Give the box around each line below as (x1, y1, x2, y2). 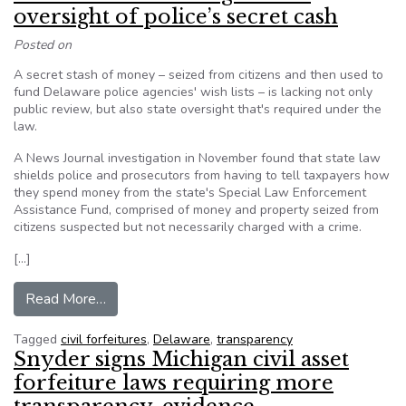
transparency (217, 331, 293, 348)
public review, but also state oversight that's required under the (14, 101, 382, 118)
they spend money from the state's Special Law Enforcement (14, 184, 366, 201)
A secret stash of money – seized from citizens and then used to (14, 66, 383, 83)
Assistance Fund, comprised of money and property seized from (14, 201, 379, 218)
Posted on (14, 36, 72, 53)
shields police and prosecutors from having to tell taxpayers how (14, 167, 390, 184)
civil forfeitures (61, 331, 147, 348)
